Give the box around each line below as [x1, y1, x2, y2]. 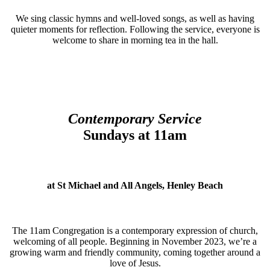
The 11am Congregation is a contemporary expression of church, [12, 225, 258, 236]
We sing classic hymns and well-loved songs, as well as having [16, 13, 254, 24]
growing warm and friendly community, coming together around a [10, 247, 260, 258]
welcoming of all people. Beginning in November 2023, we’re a [13, 236, 257, 247]
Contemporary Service [68, 110, 202, 127]
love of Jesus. [109, 258, 161, 269]
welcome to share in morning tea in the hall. [52, 34, 218, 45]
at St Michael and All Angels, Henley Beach [47, 180, 223, 190]
